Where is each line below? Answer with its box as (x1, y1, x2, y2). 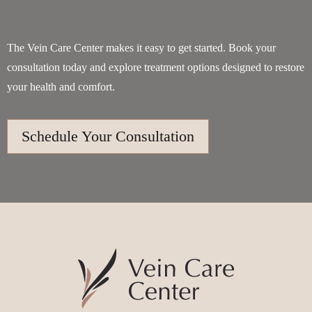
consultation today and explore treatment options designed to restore (7, 61, 304, 73)
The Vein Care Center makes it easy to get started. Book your (7, 41, 276, 54)
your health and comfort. (7, 80, 115, 93)
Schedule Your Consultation (22, 127, 194, 145)
